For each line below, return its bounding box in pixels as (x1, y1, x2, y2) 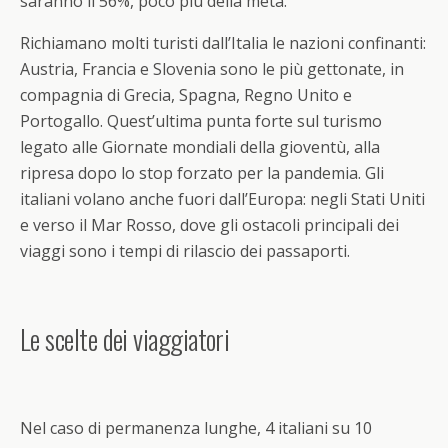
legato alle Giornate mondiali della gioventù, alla (20, 136, 380, 159)
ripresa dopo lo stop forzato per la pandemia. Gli (20, 162, 384, 185)
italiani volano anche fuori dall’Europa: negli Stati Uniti (20, 188, 425, 211)
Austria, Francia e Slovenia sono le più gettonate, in (20, 58, 404, 81)
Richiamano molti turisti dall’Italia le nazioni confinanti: (20, 32, 426, 55)
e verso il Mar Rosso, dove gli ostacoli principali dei (20, 214, 399, 237)
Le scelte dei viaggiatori (20, 319, 230, 360)
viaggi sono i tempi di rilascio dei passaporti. (20, 240, 354, 263)
